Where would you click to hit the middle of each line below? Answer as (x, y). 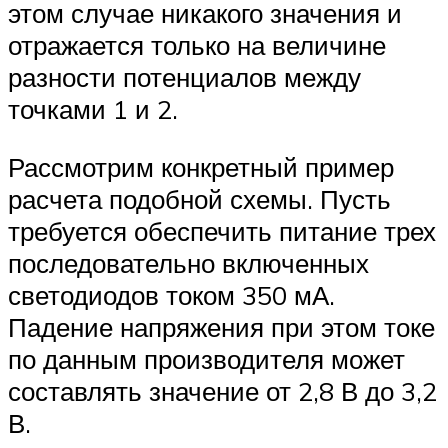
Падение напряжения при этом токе (221, 326)
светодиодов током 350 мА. (171, 294)
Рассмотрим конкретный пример (201, 166)
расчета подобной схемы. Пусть (199, 198)
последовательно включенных (188, 262)
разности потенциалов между (184, 77)
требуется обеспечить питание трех (222, 230)
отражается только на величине (197, 45)
